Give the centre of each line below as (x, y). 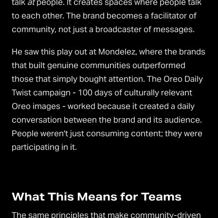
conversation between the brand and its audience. (107, 120)
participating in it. (44, 147)
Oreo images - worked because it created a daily (103, 106)
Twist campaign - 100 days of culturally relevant (102, 93)
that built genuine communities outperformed (99, 65)
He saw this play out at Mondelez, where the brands (109, 52)
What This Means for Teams (97, 197)
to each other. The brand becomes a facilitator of (104, 16)
